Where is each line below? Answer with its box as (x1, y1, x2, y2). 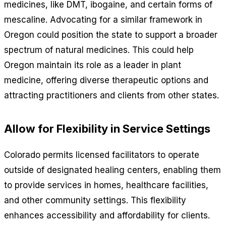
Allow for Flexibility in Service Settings (4, 122, 210, 135)
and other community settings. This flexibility (4, 195, 186, 205)
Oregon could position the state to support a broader (4, 29, 217, 40)
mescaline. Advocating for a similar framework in (4, 14, 202, 25)
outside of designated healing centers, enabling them (4, 164, 221, 175)
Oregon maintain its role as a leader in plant (4, 60, 181, 70)
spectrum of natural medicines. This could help (4, 44, 194, 55)
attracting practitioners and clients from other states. (4, 90, 219, 100)
